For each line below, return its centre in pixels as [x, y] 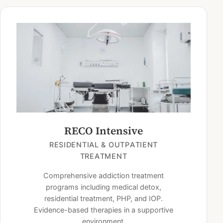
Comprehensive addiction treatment [104, 175]
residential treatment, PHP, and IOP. [104, 198]
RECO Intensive [104, 130]
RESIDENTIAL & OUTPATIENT [104, 144]
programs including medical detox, [104, 187]
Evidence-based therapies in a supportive [104, 210]
